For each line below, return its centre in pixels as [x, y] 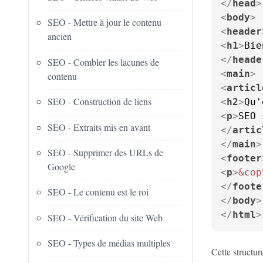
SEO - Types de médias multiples [109, 243]
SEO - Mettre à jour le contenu [104, 22]
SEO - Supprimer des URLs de [105, 153]
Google [61, 167]
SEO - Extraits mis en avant [99, 127]
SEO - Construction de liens [100, 102]
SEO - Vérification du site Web [105, 217]
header [244, 31]
